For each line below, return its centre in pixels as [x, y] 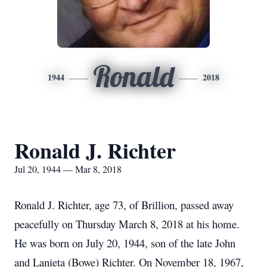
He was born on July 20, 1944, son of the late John [125, 243]
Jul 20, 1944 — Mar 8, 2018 [68, 169]
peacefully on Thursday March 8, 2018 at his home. [127, 224]
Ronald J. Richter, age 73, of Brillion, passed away [124, 205]
